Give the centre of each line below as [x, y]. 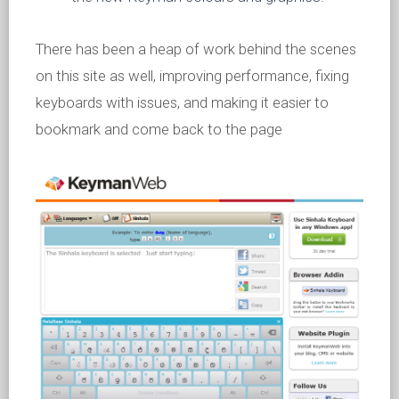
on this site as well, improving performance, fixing [192, 76]
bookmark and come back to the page [159, 130]
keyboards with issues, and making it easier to [182, 103]
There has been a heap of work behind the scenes [196, 49]
